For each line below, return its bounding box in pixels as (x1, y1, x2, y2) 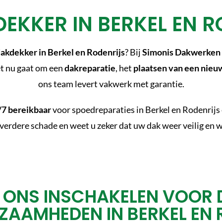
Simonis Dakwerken (142, 46, 221, 57)
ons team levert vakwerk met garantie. (38, 78, 184, 89)
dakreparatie (64, 62, 115, 73)
